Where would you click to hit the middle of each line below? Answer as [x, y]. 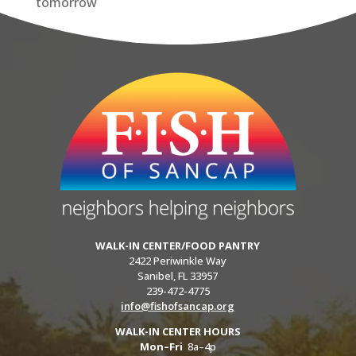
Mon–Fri [162, 346]
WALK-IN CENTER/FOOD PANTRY [178, 245]
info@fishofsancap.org [178, 306]
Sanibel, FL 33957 [178, 275]
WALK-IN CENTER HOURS [178, 331]
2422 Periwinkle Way [178, 260]
